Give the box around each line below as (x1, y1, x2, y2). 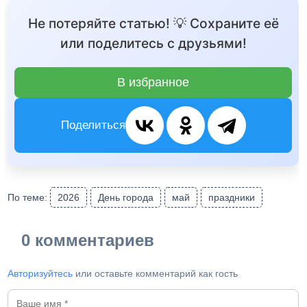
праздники (208, 192, 256, 204)
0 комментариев (21, 231, 155, 250)
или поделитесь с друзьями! (60, 35, 247, 52)
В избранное (117, 75, 190, 90)
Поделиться (60, 119, 125, 132)
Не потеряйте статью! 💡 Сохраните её (27, 15, 279, 32)
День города (98, 192, 154, 204)
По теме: (8, 192, 51, 204)
